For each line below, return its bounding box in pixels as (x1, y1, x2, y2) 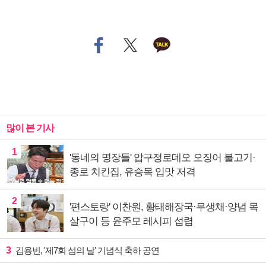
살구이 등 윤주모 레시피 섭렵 (69, 216, 193, 227)
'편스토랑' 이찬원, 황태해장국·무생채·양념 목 (69, 201, 258, 213)
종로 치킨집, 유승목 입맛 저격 (69, 166, 195, 178)
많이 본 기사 (6, 123, 54, 134)
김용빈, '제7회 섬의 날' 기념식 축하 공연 (14, 245, 159, 256)
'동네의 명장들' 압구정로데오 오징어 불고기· (69, 152, 255, 164)
